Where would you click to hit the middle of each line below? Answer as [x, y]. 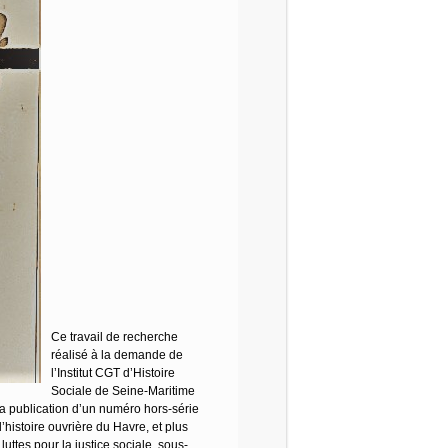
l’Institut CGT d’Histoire [113, 373]
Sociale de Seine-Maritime [123, 391]
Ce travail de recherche [114, 337]
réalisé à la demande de [117, 355]
